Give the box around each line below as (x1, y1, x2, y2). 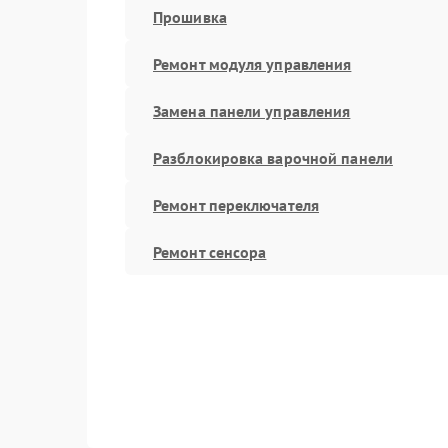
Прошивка (153, 6, 227, 27)
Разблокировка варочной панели (153, 147, 393, 168)
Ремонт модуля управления (153, 53, 352, 74)
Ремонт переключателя (153, 194, 319, 215)
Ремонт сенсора (153, 241, 267, 262)
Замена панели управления (153, 100, 351, 121)
